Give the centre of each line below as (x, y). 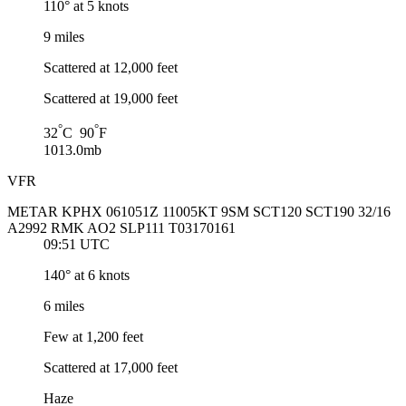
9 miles (64, 37)
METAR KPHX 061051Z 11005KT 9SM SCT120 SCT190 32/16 (199, 211)
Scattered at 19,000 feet (111, 99)
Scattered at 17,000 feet (111, 367)
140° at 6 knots (87, 275)
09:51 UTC (77, 244)
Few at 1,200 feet (93, 336)
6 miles (64, 305)
